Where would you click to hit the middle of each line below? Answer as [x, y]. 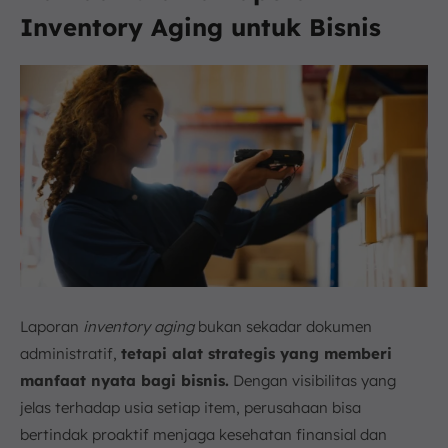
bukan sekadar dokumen [283, 326]
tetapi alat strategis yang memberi [256, 353]
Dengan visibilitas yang [312, 380]
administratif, [70, 353]
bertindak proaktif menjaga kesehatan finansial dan [203, 434]
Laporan [51, 326]
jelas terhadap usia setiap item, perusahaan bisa [190, 407]
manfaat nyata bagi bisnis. [124, 380]
